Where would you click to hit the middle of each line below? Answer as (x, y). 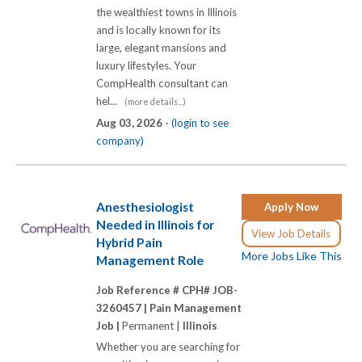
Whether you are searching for (168, 347)
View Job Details (291, 233)
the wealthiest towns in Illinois (166, 13)
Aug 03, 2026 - (134, 123)
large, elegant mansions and (161, 48)
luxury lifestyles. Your (146, 66)
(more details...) (155, 102)
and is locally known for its (158, 30)
